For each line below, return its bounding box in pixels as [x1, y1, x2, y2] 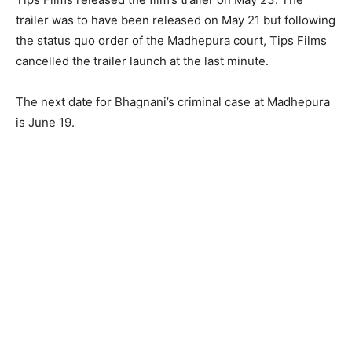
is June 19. [16, 114, 75, 130]
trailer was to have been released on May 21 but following [16, 12, 335, 27]
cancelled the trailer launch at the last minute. [16, 53, 269, 68]
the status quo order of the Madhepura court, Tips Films [16, 32, 327, 48]
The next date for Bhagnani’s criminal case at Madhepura [16, 93, 330, 109]
